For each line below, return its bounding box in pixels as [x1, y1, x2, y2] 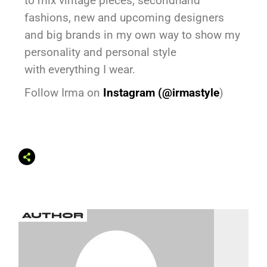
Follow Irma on [24, 86, 104, 100]
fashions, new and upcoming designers [24, 11, 225, 25]
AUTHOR [22, 210, 84, 221]
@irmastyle [162, 86, 220, 100]
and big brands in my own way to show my [24, 28, 241, 42]
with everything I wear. [24, 63, 136, 77]
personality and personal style [24, 45, 177, 60]
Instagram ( [103, 86, 163, 100]
